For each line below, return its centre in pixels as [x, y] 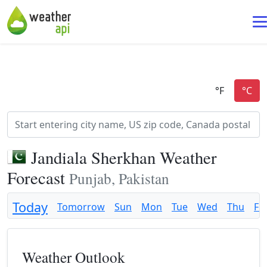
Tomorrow [81, 207]
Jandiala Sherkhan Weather [124, 157]
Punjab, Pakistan [119, 178]
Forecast [38, 178]
